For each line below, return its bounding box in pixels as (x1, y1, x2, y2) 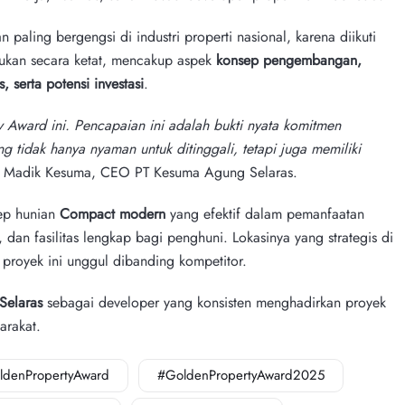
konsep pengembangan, (216, 49, 362, 71)
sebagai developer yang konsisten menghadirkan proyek (42, 291, 386, 313)
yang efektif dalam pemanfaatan (165, 202, 364, 224)
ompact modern (70, 202, 165, 224)
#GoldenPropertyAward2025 (157, 364, 325, 385)
